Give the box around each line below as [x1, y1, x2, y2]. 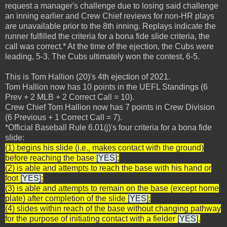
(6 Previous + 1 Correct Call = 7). [5, 112, 122, 122]
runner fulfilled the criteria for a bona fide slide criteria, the [5, 31, 210, 41]
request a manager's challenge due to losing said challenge [5, 1, 218, 10]
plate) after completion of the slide [5, 194, 128, 203]
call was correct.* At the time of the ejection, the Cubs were [5, 42, 214, 51]
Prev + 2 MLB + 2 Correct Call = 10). [5, 92, 134, 101]
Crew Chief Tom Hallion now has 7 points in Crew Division [5, 102, 215, 111]
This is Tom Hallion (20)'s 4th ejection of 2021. [5, 72, 170, 81]
